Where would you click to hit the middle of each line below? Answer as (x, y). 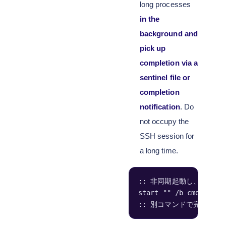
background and (168, 34)
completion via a (169, 63)
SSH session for (167, 136)
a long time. (159, 151)
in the (150, 19)
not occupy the (164, 121)
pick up (153, 48)
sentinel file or (165, 77)
